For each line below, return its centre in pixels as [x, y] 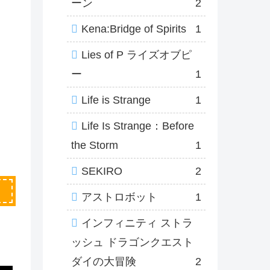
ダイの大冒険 [104, 262]
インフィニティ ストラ [137, 223]
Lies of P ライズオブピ [137, 55]
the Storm [95, 146]
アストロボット [119, 197]
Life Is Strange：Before [138, 126]
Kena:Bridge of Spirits [134, 29]
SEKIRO [102, 171]
